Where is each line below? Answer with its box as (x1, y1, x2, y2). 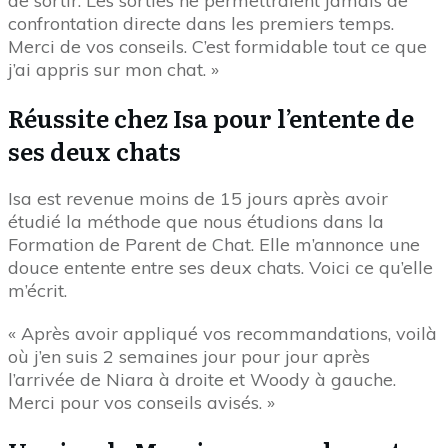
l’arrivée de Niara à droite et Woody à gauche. (8, 368, 396, 391)
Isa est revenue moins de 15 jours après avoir (8, 187, 388, 210)
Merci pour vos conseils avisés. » (8, 391, 275, 414)
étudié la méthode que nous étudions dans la (8, 210, 384, 233)
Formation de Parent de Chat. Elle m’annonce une (8, 233, 420, 256)
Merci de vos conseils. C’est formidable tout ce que (8, 35, 427, 58)
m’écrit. (8, 279, 67, 302)
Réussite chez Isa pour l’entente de (8, 100, 414, 135)
